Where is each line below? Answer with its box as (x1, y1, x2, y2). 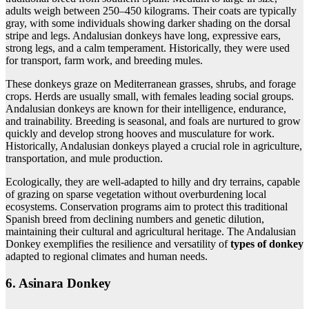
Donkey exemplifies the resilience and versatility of (6, 238, 230, 250)
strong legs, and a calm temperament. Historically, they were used (6, 42, 290, 54)
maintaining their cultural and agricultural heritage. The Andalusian (6, 226, 296, 238)
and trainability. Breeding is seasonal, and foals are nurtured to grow (6, 115, 301, 128)
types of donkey (230, 238, 303, 250)
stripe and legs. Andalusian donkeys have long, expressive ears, (6, 30, 281, 42)
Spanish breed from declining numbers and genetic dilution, (6, 213, 264, 226)
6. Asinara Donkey (6, 275, 111, 290)
